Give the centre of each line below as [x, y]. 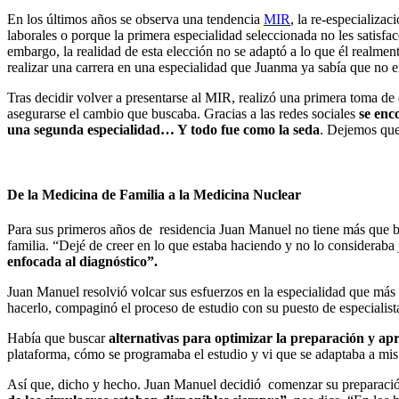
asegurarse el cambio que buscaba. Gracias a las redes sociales [181, 113]
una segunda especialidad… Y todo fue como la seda [163, 129]
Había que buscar [58, 338]
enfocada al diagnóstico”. [82, 262]
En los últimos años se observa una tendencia [135, 19]
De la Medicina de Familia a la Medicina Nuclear [154, 195]
